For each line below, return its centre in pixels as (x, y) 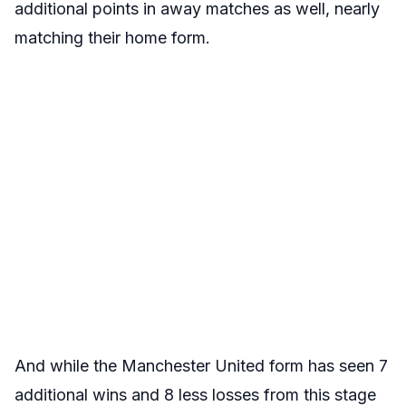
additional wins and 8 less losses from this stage (195, 395)
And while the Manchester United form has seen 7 (201, 366)
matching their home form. (112, 38)
